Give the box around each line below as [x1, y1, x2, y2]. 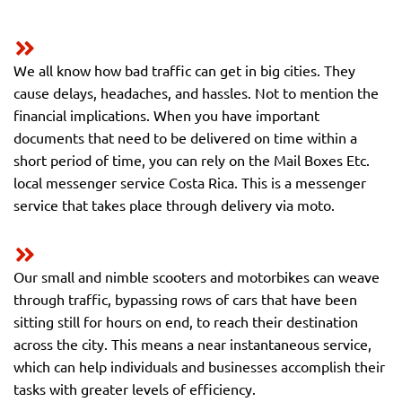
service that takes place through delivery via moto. [13, 196, 335, 214]
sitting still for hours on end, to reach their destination [13, 312, 358, 330]
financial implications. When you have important [13, 106, 319, 124]
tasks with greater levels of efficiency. [13, 380, 256, 398]
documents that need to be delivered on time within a [13, 128, 357, 146]
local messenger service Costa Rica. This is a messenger [13, 173, 366, 191]
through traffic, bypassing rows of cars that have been [13, 290, 357, 308]
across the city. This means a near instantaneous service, [13, 335, 371, 353]
